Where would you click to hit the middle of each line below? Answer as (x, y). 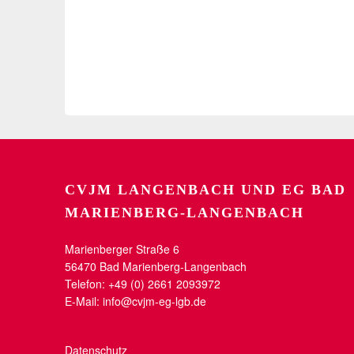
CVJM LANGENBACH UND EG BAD (205, 189)
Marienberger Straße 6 (122, 249)
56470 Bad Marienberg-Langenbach (156, 266)
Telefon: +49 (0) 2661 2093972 (143, 283)
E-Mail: (84, 301)
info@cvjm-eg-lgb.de (154, 301)
